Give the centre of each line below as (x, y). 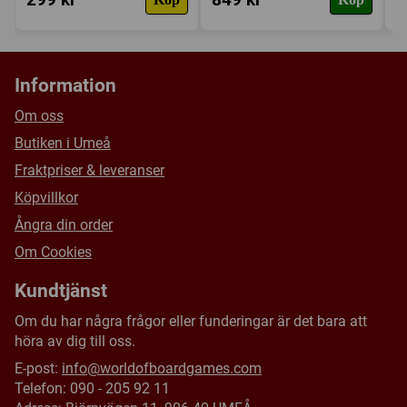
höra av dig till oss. (75, 341)
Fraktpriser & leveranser (89, 170)
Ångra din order (64, 224)
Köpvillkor (46, 197)
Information (65, 86)
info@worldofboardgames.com (162, 368)
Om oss (39, 115)
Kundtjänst (61, 291)
